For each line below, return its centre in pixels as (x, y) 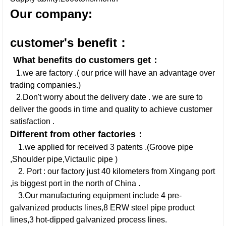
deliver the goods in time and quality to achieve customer (111, 109)
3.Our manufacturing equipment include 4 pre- (96, 195)
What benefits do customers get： (87, 60)
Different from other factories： (78, 134)
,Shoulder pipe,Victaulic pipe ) (64, 159)
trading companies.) (46, 85)
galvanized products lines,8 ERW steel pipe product (103, 208)
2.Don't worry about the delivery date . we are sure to (107, 97)
